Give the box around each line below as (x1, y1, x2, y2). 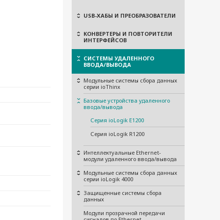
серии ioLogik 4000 (83, 175, 133, 183)
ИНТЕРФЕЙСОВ (83, 36, 127, 44)
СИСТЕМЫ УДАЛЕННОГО (83, 55, 154, 62)
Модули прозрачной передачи (83, 209, 165, 217)
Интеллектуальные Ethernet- (83, 149, 161, 156)
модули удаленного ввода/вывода (83, 155, 177, 163)
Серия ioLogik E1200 (90, 116, 144, 124)
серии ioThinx (83, 83, 120, 90)
